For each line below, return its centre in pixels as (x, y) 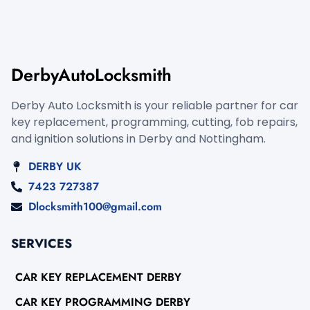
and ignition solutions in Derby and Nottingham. (138, 139)
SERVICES (42, 244)
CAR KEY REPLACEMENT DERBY (98, 277)
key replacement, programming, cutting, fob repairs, (154, 122)
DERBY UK (55, 166)
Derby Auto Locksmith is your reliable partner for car (155, 106)
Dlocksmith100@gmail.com (95, 207)
